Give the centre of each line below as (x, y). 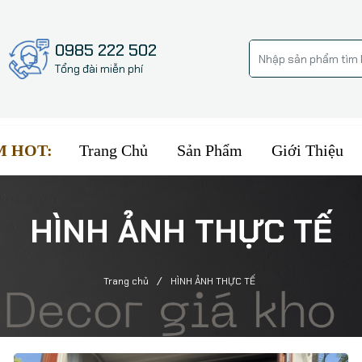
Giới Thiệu (307, 150)
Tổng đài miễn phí (99, 69)
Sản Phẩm (210, 150)
